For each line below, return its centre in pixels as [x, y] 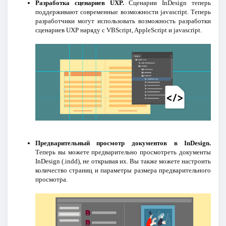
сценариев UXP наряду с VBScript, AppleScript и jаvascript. [118, 30]
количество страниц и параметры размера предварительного [123, 171]
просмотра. [51, 180]
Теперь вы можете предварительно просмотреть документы [123, 152]
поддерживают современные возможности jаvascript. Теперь [123, 12]
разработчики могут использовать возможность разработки [123, 21]
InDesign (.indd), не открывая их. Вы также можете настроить [123, 161]
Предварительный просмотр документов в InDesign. [123, 143]
